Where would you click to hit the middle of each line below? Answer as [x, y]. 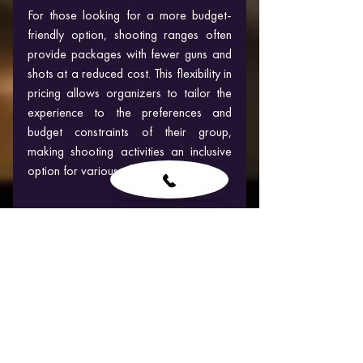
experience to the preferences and [130, 112]
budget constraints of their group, [130, 131]
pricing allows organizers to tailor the [130, 92]
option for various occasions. [101, 170]
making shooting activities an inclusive [130, 151]
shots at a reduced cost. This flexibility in [130, 73]
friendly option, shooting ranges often [130, 34]
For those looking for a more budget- [130, 15]
